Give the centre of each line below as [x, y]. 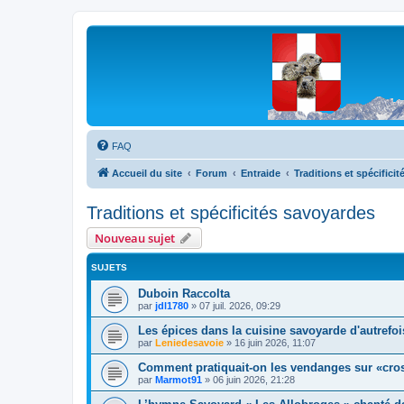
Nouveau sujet [135, 238]
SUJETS [109, 267]
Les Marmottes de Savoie [200, 53]
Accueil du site [147, 173]
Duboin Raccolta [184, 294]
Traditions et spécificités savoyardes [231, 213]
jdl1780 [172, 306]
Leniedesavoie [189, 343]
